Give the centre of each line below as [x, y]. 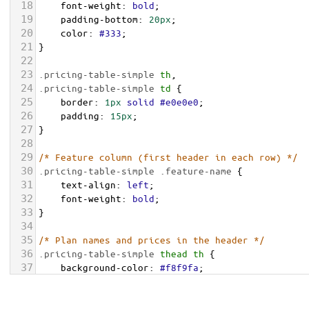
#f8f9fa [179, 267]
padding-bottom [99, 19]
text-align [88, 185]
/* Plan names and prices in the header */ [152, 240]
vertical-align [99, 281]
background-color [105, 267]
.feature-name [196, 171]
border [77, 102]
